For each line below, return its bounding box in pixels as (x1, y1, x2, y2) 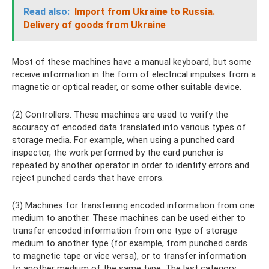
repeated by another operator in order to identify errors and (12, 160, 249, 171)
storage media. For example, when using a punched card (12, 134, 234, 146)
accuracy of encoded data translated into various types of (12, 122, 246, 133)
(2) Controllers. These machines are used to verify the (12, 109, 228, 121)
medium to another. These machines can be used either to (12, 213, 246, 224)
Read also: (23, 6, 70, 18)
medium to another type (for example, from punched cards (12, 238, 247, 249)
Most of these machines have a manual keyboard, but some (12, 56, 252, 68)
